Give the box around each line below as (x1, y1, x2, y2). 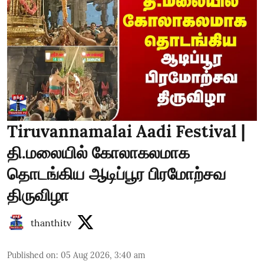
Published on (7, 249, 56, 260)
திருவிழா (7, 184, 69, 206)
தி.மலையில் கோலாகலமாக (7, 141, 190, 163)
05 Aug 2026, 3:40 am (61, 249, 146, 260)
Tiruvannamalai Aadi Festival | (7, 120, 245, 142)
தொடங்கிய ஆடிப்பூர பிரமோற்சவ (7, 163, 226, 184)
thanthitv (31, 216, 71, 229)
